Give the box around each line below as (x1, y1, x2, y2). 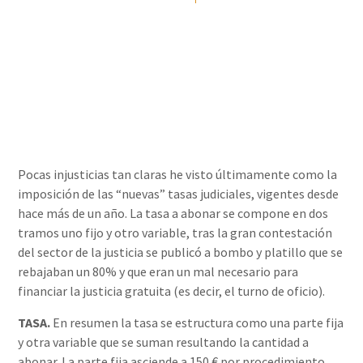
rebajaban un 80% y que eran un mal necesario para (18, 263, 299, 280)
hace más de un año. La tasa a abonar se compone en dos (18, 205, 329, 222)
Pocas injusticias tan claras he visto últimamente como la (18, 166, 338, 183)
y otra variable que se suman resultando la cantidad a (18, 333, 310, 350)
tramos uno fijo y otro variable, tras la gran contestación (18, 224, 333, 241)
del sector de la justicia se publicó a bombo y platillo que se (18, 244, 344, 261)
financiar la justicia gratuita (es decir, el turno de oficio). (18, 283, 326, 300)
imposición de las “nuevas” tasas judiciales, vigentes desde (18, 186, 340, 203)
